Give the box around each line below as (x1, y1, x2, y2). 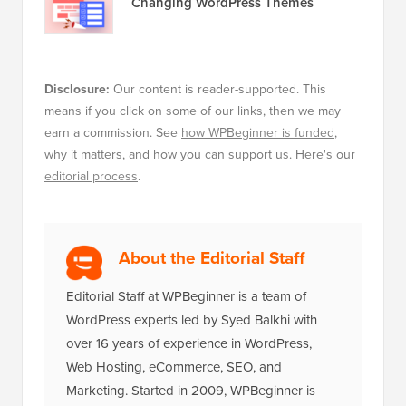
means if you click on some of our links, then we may (44, 101, 341, 121)
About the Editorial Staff (119, 245, 304, 271)
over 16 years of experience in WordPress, (66, 333, 312, 353)
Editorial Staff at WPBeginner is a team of (66, 286, 306, 306)
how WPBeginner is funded (181, 123, 334, 142)
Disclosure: (44, 80, 110, 99)
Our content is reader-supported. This (110, 80, 326, 99)
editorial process (44, 167, 138, 186)
